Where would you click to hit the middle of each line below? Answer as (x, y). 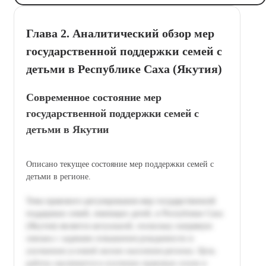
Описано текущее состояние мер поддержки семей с (120, 164)
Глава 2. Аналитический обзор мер (120, 33)
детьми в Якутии (67, 129)
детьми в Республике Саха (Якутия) (124, 69)
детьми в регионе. (58, 176)
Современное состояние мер (94, 97)
